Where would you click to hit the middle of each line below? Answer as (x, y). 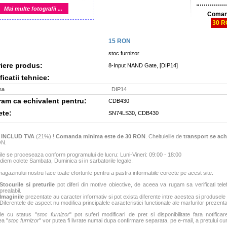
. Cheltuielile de (164, 136)
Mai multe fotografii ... (33, 8)
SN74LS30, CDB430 (134, 113)
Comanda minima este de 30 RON (101, 136)
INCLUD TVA (18, 136)
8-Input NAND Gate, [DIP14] (143, 65)
